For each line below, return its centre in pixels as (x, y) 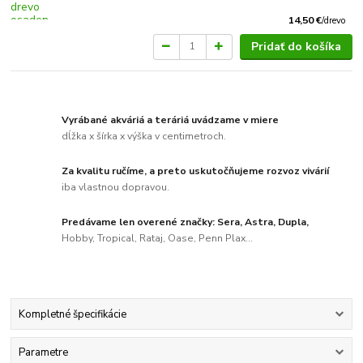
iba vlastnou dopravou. (116, 187)
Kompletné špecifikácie (72, 315)
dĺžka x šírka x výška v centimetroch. (144, 136)
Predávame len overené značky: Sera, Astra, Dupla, (186, 222)
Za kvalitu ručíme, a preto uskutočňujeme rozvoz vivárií (196, 171)
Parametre (43, 353)
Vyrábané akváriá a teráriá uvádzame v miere (171, 120)
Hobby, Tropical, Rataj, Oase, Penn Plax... (158, 238)
